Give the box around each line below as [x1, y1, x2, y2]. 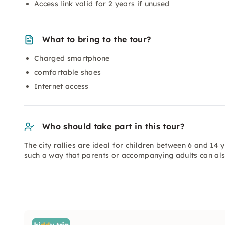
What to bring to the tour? [42, 34, 151, 44]
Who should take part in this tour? [42, 121, 184, 131]
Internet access [34, 82, 89, 91]
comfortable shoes [34, 68, 101, 77]
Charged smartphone [34, 54, 110, 63]
